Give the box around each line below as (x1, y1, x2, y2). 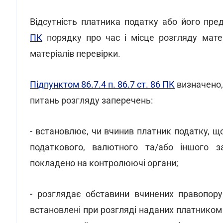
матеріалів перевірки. (30, 48, 120, 59)
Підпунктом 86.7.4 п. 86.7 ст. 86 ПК (30, 79, 175, 90)
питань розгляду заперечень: (30, 95, 153, 106)
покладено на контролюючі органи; (30, 158, 178, 168)
